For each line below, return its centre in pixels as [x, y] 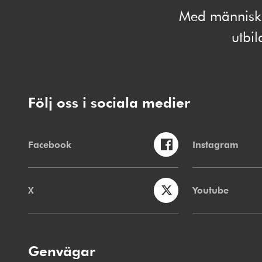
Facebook [50, 144]
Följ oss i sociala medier [109, 102]
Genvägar [62, 251]
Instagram [216, 144]
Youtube [211, 190]
